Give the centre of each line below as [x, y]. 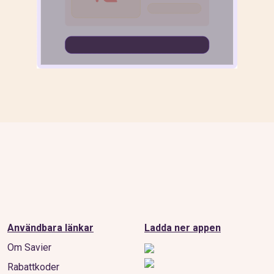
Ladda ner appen [183, 228]
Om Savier [29, 247]
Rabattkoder [33, 267]
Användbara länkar [50, 228]
